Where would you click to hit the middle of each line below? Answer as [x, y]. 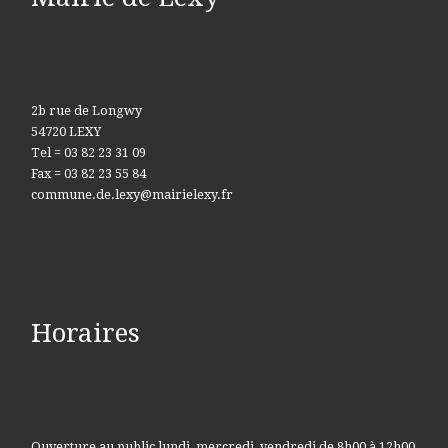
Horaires [85, 333]
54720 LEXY [65, 132]
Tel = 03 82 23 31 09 [88, 153]
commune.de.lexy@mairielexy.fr [131, 195]
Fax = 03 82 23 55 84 [88, 174]
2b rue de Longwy [86, 111]
